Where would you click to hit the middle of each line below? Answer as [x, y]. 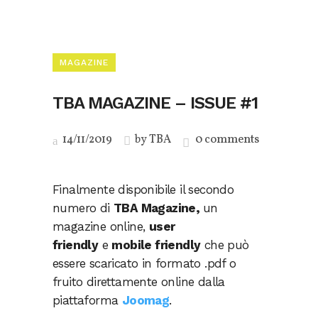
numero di [83, 208]
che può [225, 245]
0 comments [227, 140]
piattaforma [87, 300]
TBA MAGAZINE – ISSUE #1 [155, 103]
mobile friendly [156, 245]
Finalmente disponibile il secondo [143, 190]
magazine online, [101, 226]
